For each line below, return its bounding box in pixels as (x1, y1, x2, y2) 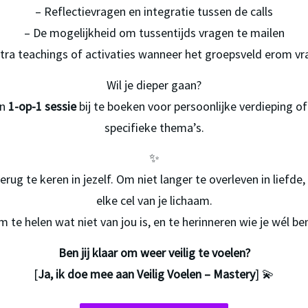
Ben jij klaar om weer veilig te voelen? (58, 244, 250, 261)
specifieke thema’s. (104, 119, 204, 135)
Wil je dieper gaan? (107, 76, 201, 93)
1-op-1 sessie (8, 98, 76, 114)
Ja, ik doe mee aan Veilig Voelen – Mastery (38, 265, 255, 282)
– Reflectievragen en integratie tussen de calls (35, 3, 273, 20)
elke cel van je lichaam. (96, 192, 212, 209)
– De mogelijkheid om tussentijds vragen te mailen (23, 25, 285, 41)
